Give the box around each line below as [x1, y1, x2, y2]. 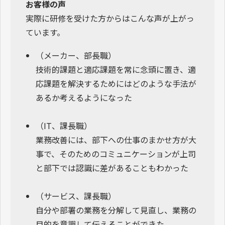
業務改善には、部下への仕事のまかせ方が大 [36, 133, 196, 146]
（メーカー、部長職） [36, 49, 116, 61]
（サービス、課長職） [36, 189, 116, 202]
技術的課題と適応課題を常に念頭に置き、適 [36, 63, 196, 75]
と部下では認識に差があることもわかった [36, 161, 188, 174]
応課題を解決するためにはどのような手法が [36, 77, 196, 89]
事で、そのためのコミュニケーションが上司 [36, 147, 196, 160]
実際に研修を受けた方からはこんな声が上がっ [26, 12, 194, 24]
